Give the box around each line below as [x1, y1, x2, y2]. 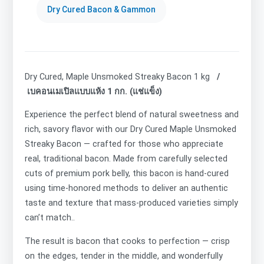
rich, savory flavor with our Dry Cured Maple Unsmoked [25, 124, 236, 135]
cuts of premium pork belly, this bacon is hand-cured [25, 169, 229, 179]
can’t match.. [25, 213, 75, 223]
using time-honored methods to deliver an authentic [25, 183, 228, 194]
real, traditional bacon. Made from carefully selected [25, 154, 227, 164]
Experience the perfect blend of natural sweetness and [25, 110, 239, 120]
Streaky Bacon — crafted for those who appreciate [25, 139, 223, 150]
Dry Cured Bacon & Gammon [47, 5, 156, 15]
